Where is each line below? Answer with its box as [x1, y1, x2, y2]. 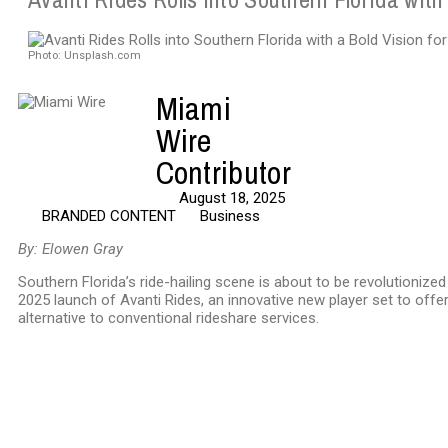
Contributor [155, 151, 291, 194]
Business [199, 207, 260, 225]
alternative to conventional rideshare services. [18, 309, 319, 327]
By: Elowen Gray [18, 240, 123, 258]
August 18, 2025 [179, 189, 286, 207]
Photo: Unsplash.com [28, 49, 141, 62]
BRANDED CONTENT [41, 207, 176, 225]
